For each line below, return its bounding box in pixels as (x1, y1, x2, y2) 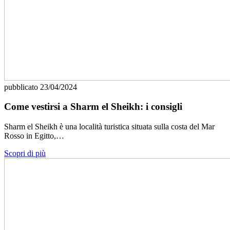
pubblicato (4, 82, 40, 91)
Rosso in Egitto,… (4, 131, 64, 141)
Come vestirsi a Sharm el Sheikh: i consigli (4, 101, 182, 112)
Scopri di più (4, 149, 46, 158)
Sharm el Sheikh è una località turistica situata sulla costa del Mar (4, 122, 215, 131)
